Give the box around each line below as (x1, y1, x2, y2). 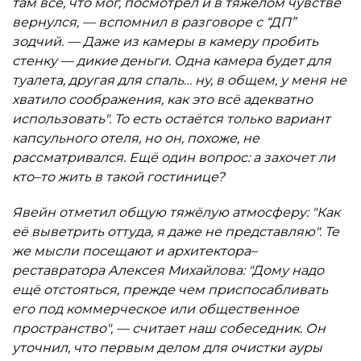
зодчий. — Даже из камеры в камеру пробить (12, 34, 318, 49)
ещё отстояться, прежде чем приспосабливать (12, 282, 328, 297)
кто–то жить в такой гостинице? (12, 169, 225, 185)
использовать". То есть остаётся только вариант (12, 111, 330, 127)
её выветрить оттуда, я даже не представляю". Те (12, 224, 339, 239)
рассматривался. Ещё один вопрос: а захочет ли (12, 150, 335, 165)
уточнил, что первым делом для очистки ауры (12, 340, 322, 355)
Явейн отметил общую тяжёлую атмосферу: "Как (12, 205, 340, 220)
